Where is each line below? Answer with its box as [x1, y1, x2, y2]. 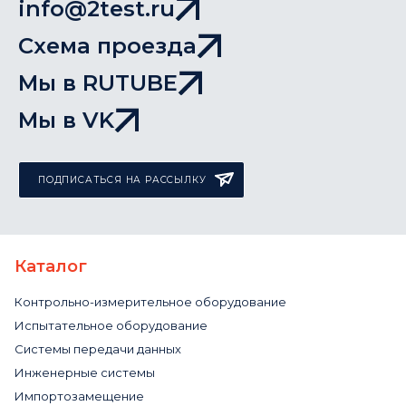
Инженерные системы [14, 365, 155, 381]
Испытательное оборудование [14, 318, 208, 333]
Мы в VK [18, 107, 114, 134]
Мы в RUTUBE [18, 70, 178, 97]
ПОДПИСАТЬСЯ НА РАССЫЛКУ [38, 173, 207, 186]
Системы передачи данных [14, 342, 181, 357]
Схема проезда [18, 33, 197, 60]
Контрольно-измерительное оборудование [14, 295, 286, 310]
